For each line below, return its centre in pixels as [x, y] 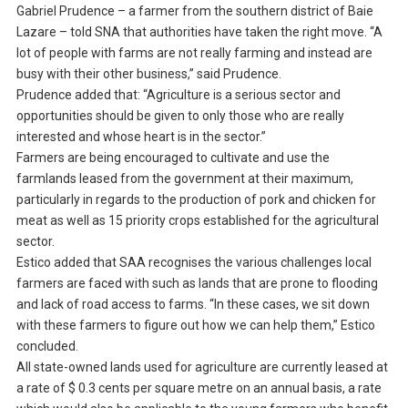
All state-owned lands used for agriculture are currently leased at [202, 367]
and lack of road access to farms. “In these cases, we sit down [193, 305]
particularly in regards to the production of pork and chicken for [196, 200]
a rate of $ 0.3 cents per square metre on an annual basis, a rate [199, 388]
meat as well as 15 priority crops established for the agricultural [197, 221]
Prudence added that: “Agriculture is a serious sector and [178, 95]
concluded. [47, 347]
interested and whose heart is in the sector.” [141, 137]
